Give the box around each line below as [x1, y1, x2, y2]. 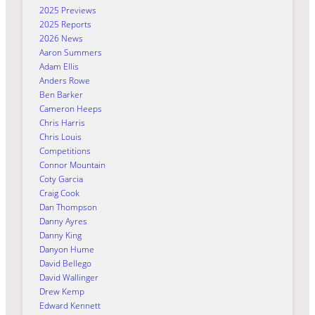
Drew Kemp [39, 285, 84, 297]
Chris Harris [39, 116, 85, 129]
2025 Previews [39, 4, 96, 16]
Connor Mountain [39, 158, 105, 171]
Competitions [39, 144, 91, 157]
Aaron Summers [39, 46, 102, 58]
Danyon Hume [39, 243, 94, 255]
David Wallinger [39, 271, 98, 283]
